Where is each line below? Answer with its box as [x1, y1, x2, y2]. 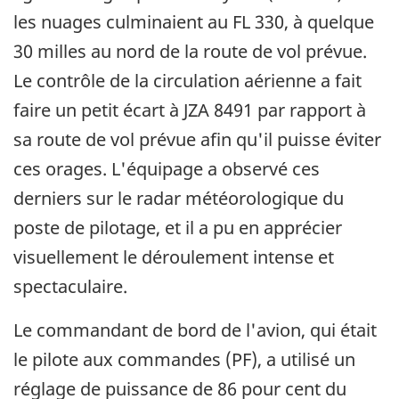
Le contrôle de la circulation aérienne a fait [13, 69, 362, 94]
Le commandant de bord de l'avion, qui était [13, 318, 377, 343]
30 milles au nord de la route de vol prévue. [13, 39, 367, 64]
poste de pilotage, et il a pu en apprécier [13, 216, 342, 240]
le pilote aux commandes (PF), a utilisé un [13, 347, 355, 372]
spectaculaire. [13, 274, 127, 299]
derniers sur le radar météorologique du [13, 186, 344, 211]
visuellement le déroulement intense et [13, 245, 334, 270]
